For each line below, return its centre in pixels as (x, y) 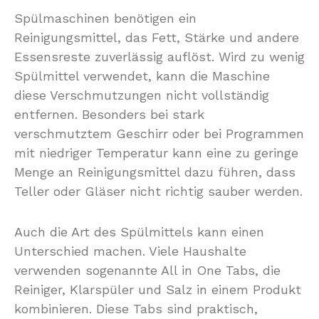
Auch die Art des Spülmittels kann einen (139, 232)
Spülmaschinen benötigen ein (105, 18)
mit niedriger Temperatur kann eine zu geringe (156, 153)
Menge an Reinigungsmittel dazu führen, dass (155, 172)
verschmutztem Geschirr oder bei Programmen (159, 134)
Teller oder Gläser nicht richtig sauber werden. (158, 191)
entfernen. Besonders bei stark (109, 114)
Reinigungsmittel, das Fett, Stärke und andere (157, 37)
